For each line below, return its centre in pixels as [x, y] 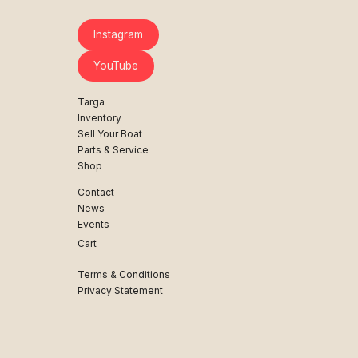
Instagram [118, 34]
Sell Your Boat [110, 133]
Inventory [99, 117]
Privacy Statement [120, 290]
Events [93, 224]
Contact [96, 192]
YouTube [115, 65]
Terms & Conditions [124, 274]
